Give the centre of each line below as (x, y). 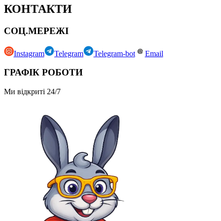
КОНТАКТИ (38, 9)
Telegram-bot (114, 53)
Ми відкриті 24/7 (32, 91)
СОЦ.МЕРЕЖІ (36, 31)
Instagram (29, 53)
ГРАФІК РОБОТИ (43, 73)
